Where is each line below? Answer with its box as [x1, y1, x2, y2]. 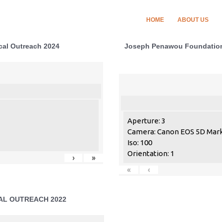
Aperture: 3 [127, 116, 166, 125]
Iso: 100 [127, 138, 152, 147]
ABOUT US [177, 16, 209, 23]
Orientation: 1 [127, 149, 174, 158]
